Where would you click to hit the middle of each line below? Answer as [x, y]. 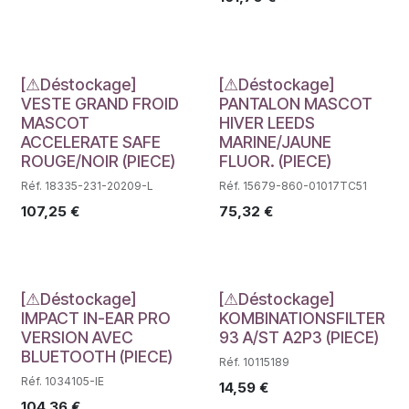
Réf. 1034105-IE [63, 381]
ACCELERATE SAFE [91, 142]
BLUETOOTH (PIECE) [97, 356]
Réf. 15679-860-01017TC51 [293, 185]
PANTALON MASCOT [295, 103]
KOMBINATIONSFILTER [302, 318]
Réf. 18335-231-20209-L [87, 185]
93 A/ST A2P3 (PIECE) [299, 337]
